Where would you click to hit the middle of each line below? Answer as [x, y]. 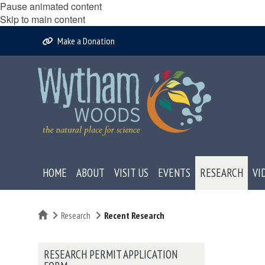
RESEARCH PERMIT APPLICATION [111, 254]
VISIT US [131, 173]
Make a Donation [86, 41]
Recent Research [134, 215]
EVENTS [174, 173]
